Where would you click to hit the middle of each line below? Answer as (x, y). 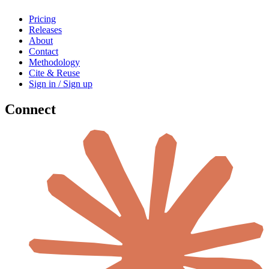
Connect (30, 110)
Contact (44, 52)
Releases (45, 30)
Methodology (54, 62)
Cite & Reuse (54, 73)
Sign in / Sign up (61, 84)
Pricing (42, 19)
